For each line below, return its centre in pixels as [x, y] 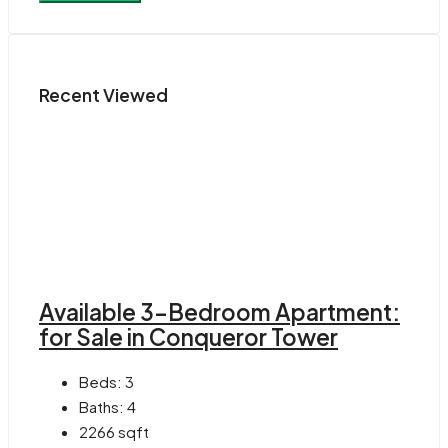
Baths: [101, 406]
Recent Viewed [103, 94]
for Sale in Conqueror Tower [188, 337]
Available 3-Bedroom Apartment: [219, 312]
